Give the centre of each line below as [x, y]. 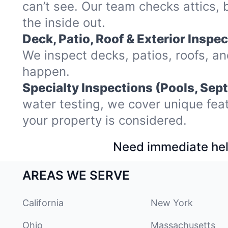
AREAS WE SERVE [76, 175]
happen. [46, 72]
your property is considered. [105, 120]
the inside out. [64, 23]
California [43, 203]
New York [172, 203]
